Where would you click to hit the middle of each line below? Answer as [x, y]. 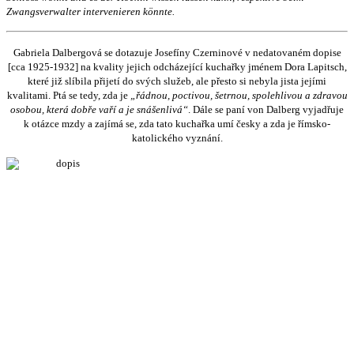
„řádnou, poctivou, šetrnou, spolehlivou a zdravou [239, 95]
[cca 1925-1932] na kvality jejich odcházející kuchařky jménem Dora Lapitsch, [177, 66]
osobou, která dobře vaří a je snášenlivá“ [99, 109]
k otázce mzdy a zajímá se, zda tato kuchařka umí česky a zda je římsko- [177, 123]
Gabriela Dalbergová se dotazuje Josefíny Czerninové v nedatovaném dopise [177, 52]
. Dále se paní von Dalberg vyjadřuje [266, 109]
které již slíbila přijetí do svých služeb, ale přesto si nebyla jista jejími [177, 81]
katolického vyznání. [177, 137]
